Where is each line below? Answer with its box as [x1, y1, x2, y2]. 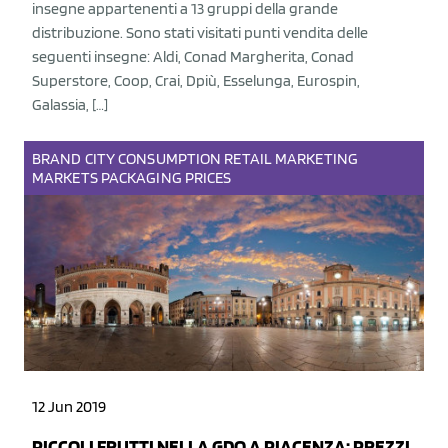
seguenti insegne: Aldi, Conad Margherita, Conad [32, 47, 354, 66]
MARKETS [32, 168, 98, 187]
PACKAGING [100, 168, 182, 187]
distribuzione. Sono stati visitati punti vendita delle [32, 23, 368, 42]
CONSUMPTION [118, 149, 222, 168]
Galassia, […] [32, 95, 108, 114]
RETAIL [224, 149, 272, 168]
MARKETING [275, 149, 358, 168]
